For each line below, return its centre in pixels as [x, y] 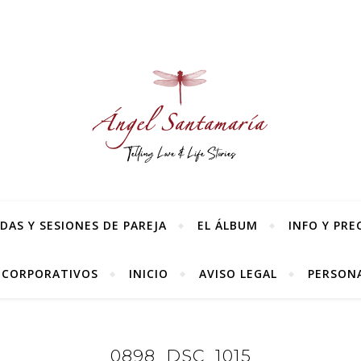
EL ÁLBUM [228, 225]
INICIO [149, 274]
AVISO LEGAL [238, 274]
